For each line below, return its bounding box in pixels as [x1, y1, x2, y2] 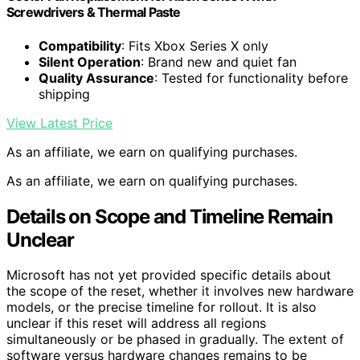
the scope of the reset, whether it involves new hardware [6, 283, 354, 300]
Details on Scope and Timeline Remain [6, 204, 333, 228]
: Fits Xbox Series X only [121, 37, 268, 54]
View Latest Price [6, 114, 112, 131]
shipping [39, 85, 90, 102]
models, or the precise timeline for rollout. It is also [6, 299, 317, 316]
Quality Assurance [39, 69, 154, 86]
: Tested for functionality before [154, 69, 348, 86]
